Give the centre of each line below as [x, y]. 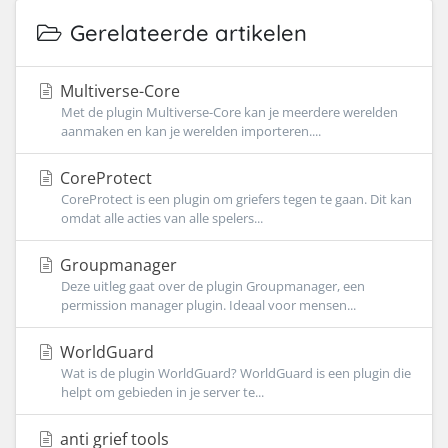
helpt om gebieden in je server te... [162, 392]
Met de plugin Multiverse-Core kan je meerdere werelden [229, 112]
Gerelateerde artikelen [185, 33]
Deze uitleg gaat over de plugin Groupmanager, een [213, 286]
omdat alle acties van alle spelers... [162, 218]
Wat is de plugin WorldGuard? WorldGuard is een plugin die [236, 373]
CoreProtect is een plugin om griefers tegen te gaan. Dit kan [236, 199]
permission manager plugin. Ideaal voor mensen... [208, 305]
